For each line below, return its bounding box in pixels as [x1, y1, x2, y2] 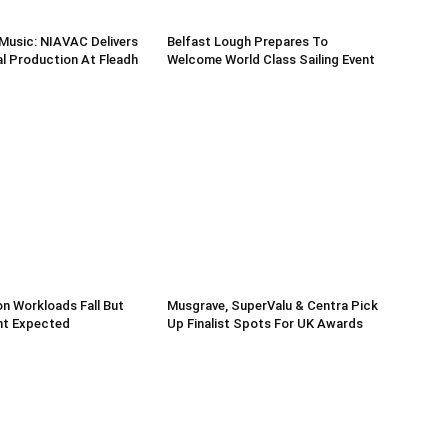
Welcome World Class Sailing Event [167, 52, 376, 68]
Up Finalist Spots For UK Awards [167, 316, 364, 332]
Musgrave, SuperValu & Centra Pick [167, 298, 379, 314]
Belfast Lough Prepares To [167, 34, 329, 50]
